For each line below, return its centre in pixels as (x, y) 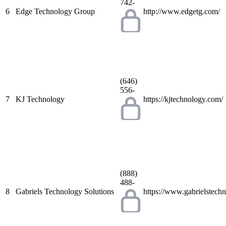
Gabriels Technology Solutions (65, 191)
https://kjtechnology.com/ (183, 99)
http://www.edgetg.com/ (182, 11)
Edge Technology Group (55, 11)
